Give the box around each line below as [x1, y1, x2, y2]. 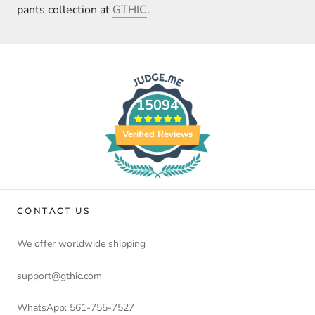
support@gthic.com [17, 269, 102, 283]
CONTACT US [17, 205, 90, 217]
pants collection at [17, 2, 112, 18]
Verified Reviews [122, 128, 193, 141]
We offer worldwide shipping [17, 237, 146, 251]
